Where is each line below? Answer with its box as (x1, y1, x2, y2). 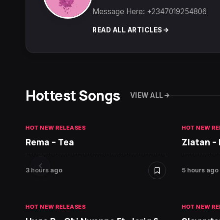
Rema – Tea (26, 136, 74, 148)
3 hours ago (26, 166, 62, 174)
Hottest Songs (26, 86, 120, 105)
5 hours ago (182, 166, 219, 174)
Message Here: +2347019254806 (92, 7, 207, 17)
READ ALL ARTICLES (92, 26, 163, 34)
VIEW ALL (130, 91, 164, 99)
